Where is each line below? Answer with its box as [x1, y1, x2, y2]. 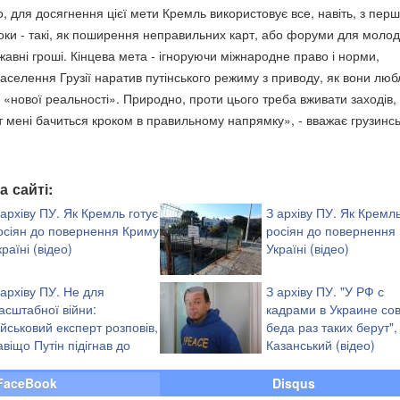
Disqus [272, 374, 315, 393]
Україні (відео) [266, 239, 349, 258]
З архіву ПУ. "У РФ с [266, 282, 384, 301]
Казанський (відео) [266, 336, 375, 354]
